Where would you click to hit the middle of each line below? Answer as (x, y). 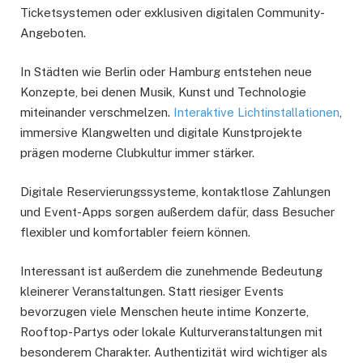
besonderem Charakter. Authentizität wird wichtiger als (174, 352)
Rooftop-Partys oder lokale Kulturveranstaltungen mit (171, 331)
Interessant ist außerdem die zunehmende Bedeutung (171, 271)
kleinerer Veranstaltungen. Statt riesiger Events (152, 291)
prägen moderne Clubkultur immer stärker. (137, 152)
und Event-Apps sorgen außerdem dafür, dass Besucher (177, 211)
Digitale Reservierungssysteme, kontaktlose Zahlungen (175, 191)
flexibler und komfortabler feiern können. (135, 232)
